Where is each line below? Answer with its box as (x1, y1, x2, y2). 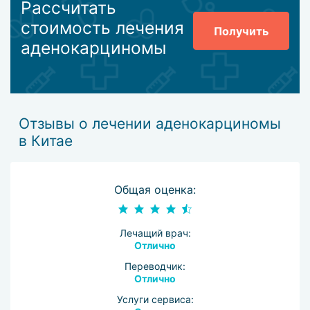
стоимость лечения (21, 17, 184, 39)
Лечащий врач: (119, 226, 191, 239)
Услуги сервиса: (116, 293, 194, 306)
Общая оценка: (114, 183, 197, 197)
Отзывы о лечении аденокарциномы (19, 114, 282, 132)
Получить (214, 24, 269, 38)
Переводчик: (125, 259, 186, 272)
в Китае (19, 131, 73, 149)
